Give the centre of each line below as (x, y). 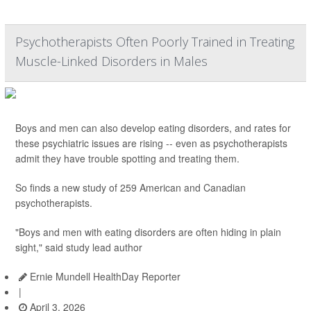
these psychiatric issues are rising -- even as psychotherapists (151, 143)
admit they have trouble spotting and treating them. (127, 159)
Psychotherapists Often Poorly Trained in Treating (155, 42)
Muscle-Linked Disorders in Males (111, 61)
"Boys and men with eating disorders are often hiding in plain (148, 232)
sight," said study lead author (79, 247)
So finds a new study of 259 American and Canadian (131, 188)
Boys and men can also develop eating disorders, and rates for (153, 128)
